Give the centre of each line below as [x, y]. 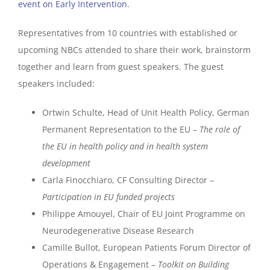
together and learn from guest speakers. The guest [121, 66]
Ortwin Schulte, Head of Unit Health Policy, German [146, 112]
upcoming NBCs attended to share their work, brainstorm [134, 49]
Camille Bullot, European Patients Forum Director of [146, 247]
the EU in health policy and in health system [125, 146]
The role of [220, 129]
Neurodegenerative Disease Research [118, 230]
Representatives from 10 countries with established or [128, 33]
